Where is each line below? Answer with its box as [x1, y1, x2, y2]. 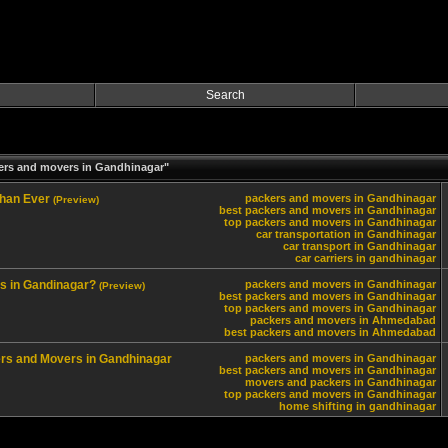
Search [205, 88, 245, 102]
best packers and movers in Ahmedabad [224, 326, 436, 338]
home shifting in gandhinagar [279, 400, 436, 412]
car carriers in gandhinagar [295, 252, 436, 264]
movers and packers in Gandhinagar [245, 376, 436, 388]
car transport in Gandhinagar [283, 240, 436, 252]
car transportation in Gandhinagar [256, 228, 436, 240]
